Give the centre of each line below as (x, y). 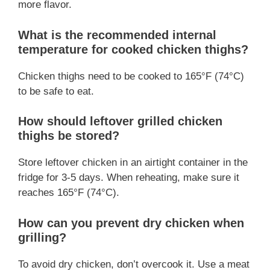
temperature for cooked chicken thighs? (133, 49)
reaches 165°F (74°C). (69, 193)
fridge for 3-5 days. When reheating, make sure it (129, 178)
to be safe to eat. (56, 91)
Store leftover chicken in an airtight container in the (133, 163)
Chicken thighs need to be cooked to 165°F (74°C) (131, 76)
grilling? (42, 237)
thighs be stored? (69, 136)
